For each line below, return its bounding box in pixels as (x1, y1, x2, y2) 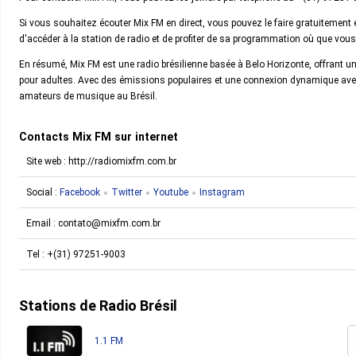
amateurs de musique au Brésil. (19, 91, 157, 102)
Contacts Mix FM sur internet (19, 130, 178, 143)
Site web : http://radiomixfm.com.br (26, 156, 176, 167)
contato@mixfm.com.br (58, 218, 161, 229)
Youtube (153, 187, 188, 198)
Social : (26, 187, 60, 198)
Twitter (111, 187, 142, 198)
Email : (26, 218, 58, 229)
